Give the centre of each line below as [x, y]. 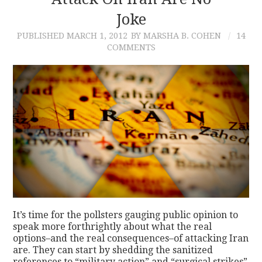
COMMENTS [131, 47]
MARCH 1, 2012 [97, 35]
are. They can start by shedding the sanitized [113, 250]
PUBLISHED [42, 35]
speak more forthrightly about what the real [113, 227]
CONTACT [55, 26]
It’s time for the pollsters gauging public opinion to [126, 215]
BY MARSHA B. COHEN [176, 35]
